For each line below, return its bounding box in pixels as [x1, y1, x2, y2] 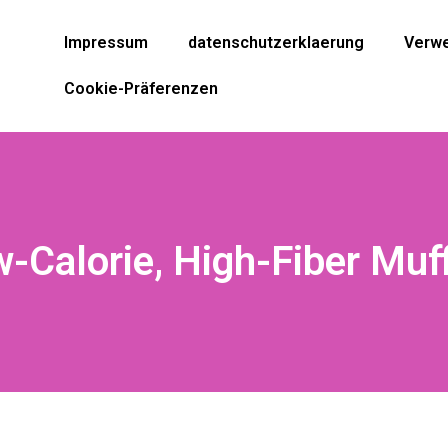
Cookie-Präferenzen [63, 79, 218, 98]
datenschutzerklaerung [187, 33, 364, 52]
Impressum [63, 33, 148, 52]
